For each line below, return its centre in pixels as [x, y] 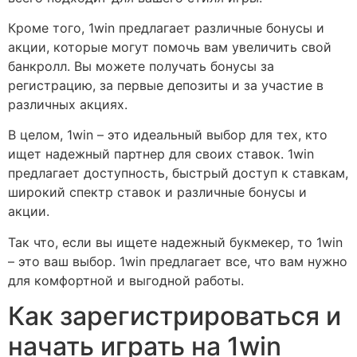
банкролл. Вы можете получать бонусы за [141, 67]
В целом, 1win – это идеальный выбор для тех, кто [168, 135]
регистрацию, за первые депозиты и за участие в [166, 86]
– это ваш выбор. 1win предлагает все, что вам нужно [178, 261]
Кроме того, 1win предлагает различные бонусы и [166, 28]
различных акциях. [68, 105]
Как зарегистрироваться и [175, 316]
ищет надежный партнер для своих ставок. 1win [161, 154]
